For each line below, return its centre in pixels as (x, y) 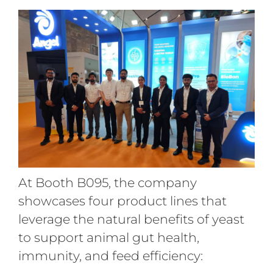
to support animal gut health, (108, 237)
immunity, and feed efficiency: (110, 255)
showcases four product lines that (122, 200)
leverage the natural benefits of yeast (131, 219)
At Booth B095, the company (107, 182)
